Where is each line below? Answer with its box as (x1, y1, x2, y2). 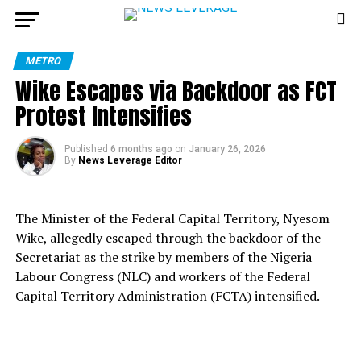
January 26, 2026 (188, 143, 266, 155)
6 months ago (110, 143, 172, 155)
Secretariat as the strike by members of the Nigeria (15, 248, 312, 266)
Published (64, 143, 108, 155)
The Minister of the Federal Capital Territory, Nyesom (15, 210, 330, 227)
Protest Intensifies (15, 98, 192, 133)
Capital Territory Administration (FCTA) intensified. (15, 287, 320, 305)
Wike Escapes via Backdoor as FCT (15, 73, 337, 108)
